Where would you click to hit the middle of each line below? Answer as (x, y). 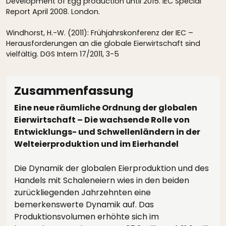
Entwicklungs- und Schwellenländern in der (107, 132)
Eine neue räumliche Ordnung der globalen (106, 108)
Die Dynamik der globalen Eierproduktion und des (111, 168)
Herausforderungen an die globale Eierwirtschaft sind (103, 43)
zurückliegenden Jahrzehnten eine (82, 192)
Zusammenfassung (74, 91)
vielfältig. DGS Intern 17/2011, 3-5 (63, 54)
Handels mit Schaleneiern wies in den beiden (102, 180)
